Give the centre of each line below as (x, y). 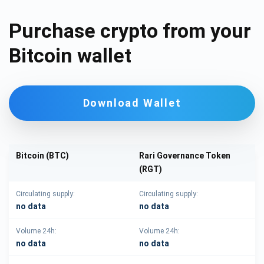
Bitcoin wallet (70, 55)
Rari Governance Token (185, 156)
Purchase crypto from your (130, 31)
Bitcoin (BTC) (42, 156)
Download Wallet (132, 103)
